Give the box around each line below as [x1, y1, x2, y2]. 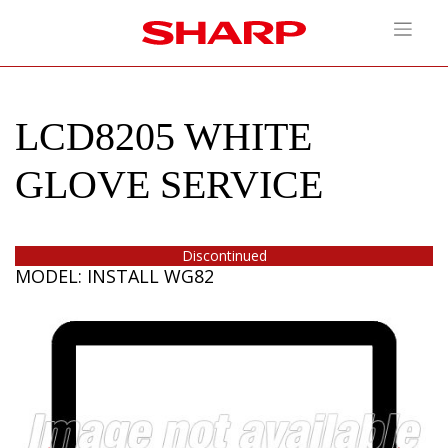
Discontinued [181, 246, 267, 265]
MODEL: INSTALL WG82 [15, 264, 214, 288]
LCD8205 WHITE [15, 114, 312, 159]
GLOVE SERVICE [15, 162, 323, 207]
